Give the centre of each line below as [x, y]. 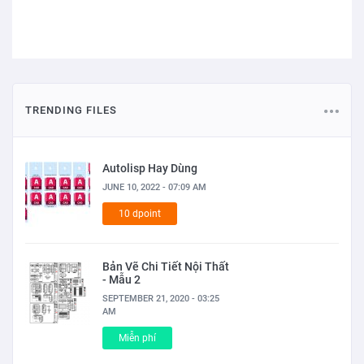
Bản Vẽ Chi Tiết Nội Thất [166, 267]
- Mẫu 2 [121, 280]
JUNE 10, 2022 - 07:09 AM [154, 188]
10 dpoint [140, 214]
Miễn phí [137, 338]
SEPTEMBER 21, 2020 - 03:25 [161, 299]
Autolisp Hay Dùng [150, 169]
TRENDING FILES [71, 110]
